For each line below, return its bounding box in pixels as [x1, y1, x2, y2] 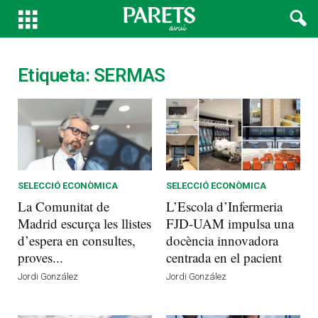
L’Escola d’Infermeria [166, 197, 283, 215]
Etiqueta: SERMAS [18, 65, 165, 86]
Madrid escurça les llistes [18, 214, 151, 232]
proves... [18, 248, 63, 266]
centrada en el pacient [166, 248, 282, 266]
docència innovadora [166, 231, 278, 249]
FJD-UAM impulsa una [166, 214, 294, 232]
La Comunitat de [18, 197, 109, 215]
